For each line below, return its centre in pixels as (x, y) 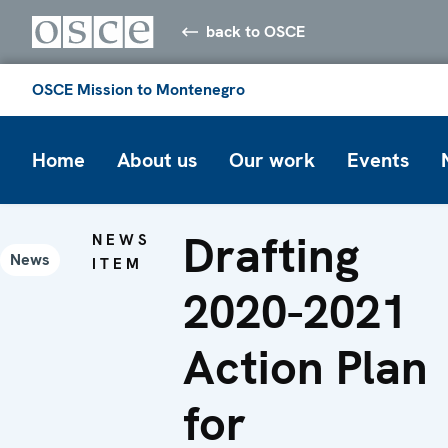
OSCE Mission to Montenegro (138, 89)
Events (378, 159)
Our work (272, 159)
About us (157, 159)
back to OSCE (256, 31)
